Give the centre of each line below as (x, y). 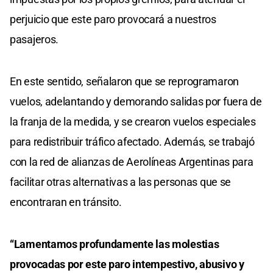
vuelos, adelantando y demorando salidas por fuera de (136, 101)
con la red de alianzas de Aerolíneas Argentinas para (132, 161)
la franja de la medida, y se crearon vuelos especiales (133, 121)
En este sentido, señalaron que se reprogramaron (124, 81)
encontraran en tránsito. (66, 202)
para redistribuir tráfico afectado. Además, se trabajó (132, 141)
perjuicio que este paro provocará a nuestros (113, 19)
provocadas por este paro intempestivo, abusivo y (127, 264)
